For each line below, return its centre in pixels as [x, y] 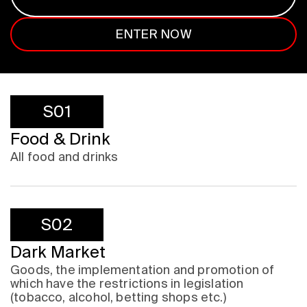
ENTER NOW [153, 34]
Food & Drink [60, 139]
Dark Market [58, 252]
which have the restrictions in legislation [127, 284]
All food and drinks [64, 157]
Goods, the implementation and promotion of [143, 270]
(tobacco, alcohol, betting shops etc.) [118, 297]
